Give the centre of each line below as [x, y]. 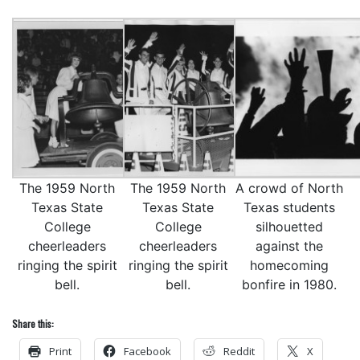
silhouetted [289, 227]
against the [289, 246]
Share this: [33, 323]
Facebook [147, 351]
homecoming [289, 265]
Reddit [239, 351]
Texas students [289, 207]
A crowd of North [289, 188]
